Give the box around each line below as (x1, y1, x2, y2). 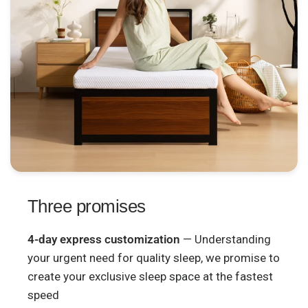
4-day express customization (27, 232, 181, 246)
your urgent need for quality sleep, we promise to (27, 251, 280, 265)
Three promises (27, 196, 146, 217)
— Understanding (180, 232, 272, 246)
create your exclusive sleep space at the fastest (27, 269, 274, 283)
